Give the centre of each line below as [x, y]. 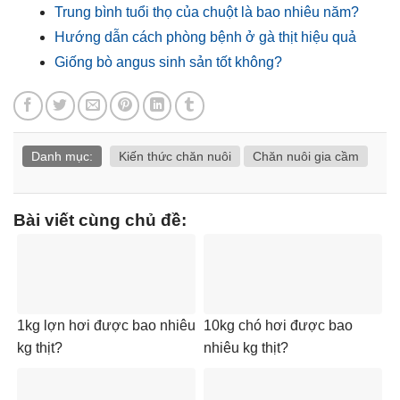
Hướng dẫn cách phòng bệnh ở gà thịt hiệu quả [205, 37]
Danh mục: [62, 157]
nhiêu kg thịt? [246, 348]
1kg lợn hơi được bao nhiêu [106, 326]
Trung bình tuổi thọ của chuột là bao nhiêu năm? [207, 12]
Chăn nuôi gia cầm [306, 157]
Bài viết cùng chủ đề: [100, 221]
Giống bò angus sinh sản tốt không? [168, 62]
